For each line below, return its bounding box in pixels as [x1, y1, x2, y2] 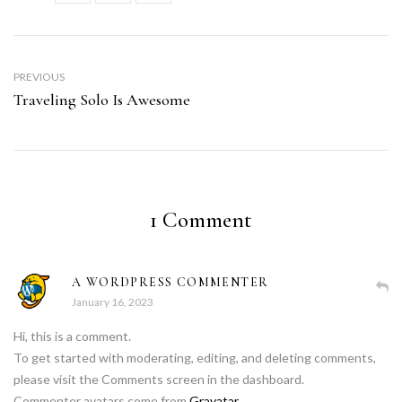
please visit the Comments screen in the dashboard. [13, 371, 304, 387]
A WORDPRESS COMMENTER [72, 274, 269, 290]
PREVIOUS [13, 69, 65, 83]
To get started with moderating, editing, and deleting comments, [13, 349, 376, 365]
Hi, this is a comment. [13, 328, 131, 344]
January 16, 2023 [72, 294, 153, 309]
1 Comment [150, 205, 252, 233]
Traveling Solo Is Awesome [13, 89, 190, 109]
